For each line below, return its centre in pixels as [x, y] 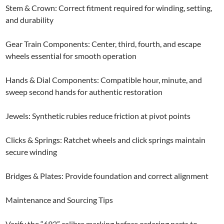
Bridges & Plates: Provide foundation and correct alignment [107, 175]
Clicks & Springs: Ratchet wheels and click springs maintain [106, 139]
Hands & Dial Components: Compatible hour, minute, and [104, 79]
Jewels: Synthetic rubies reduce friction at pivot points [98, 115]
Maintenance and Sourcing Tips [59, 199]
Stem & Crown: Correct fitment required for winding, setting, [109, 7]
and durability [30, 19]
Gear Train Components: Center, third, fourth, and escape [103, 43]
